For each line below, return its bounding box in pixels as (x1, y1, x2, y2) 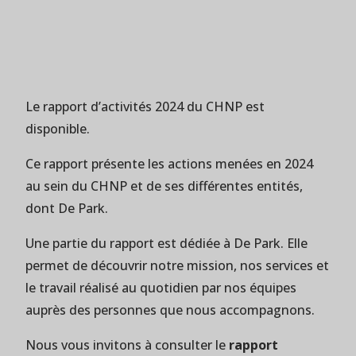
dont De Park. (25, 199, 108, 217)
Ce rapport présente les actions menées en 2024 (25, 155, 313, 172)
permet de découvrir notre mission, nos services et (25, 257, 329, 274)
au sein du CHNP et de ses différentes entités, (25, 177, 303, 195)
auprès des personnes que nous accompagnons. (25, 301, 315, 319)
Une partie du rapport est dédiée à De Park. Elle (25, 234, 308, 252)
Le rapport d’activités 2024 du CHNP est (25, 98, 265, 115)
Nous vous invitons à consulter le (25, 336, 229, 354)
